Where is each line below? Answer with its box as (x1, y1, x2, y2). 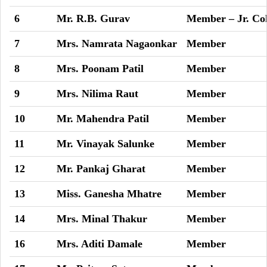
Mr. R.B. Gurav (57, 13, 130, 24)
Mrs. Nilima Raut (57, 88, 138, 100)
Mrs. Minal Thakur (57, 213, 147, 225)
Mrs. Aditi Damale (57, 238, 142, 250)
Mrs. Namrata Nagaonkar (57, 38, 177, 49)
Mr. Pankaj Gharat (57, 163, 145, 175)
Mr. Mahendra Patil (57, 113, 149, 125)
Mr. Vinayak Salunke (57, 138, 154, 150)
